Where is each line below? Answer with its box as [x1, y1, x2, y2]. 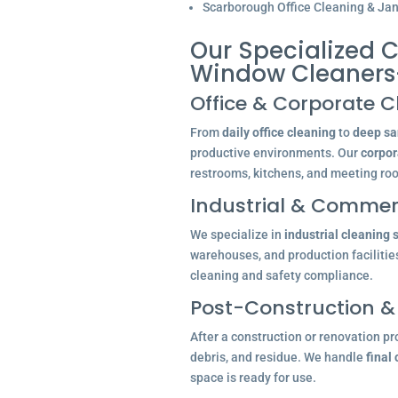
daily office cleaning [221, 125, 336, 139]
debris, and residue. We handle [189, 350, 366, 364]
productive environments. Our [189, 146, 361, 160]
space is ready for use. [189, 370, 316, 385]
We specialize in [189, 227, 284, 242]
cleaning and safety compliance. [189, 268, 373, 283]
